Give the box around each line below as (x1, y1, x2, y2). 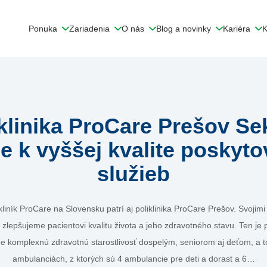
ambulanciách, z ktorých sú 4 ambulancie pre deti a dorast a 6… (12, 254, 255, 263)
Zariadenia (69, 24, 110, 33)
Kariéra (222, 24, 250, 33)
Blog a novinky (156, 24, 211, 33)
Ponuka (28, 24, 57, 33)
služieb (97, 162, 170, 186)
